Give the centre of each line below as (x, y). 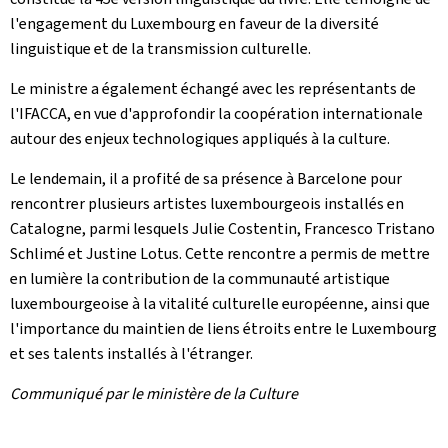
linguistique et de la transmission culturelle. (160, 48)
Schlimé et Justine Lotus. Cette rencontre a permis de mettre (220, 253)
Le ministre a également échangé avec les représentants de (213, 88)
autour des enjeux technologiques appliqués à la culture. (200, 138)
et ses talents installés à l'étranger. (131, 353)
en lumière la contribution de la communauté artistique (200, 278)
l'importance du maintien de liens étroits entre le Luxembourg (223, 328)
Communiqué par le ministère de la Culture (154, 393)
